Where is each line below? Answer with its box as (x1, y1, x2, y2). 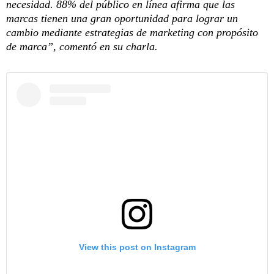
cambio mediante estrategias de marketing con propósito (6, 26, 258, 39)
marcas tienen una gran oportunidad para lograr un (6, 12, 238, 25)
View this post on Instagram (78, 242, 196, 252)
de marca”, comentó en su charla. (6, 40, 158, 53)
